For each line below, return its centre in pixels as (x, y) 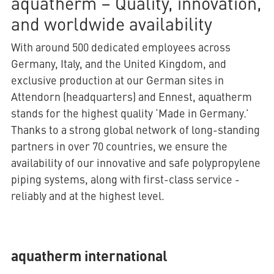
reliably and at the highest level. (89, 196)
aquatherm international (89, 255)
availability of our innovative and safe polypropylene (135, 163)
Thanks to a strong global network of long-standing (135, 130)
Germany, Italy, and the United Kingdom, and (118, 64)
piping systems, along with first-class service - (125, 179)
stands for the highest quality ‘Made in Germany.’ (130, 113)
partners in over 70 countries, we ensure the (119, 146)
